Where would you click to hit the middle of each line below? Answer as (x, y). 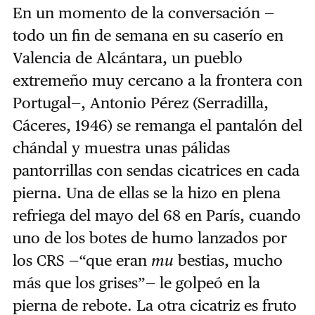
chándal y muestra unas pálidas (121, 148)
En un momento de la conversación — (143, 13)
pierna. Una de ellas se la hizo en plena (146, 193)
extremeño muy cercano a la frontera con (157, 81)
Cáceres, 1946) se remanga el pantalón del (157, 126)
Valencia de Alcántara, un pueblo (127, 58)
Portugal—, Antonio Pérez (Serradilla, (140, 103)
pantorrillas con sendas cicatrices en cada (156, 171)
